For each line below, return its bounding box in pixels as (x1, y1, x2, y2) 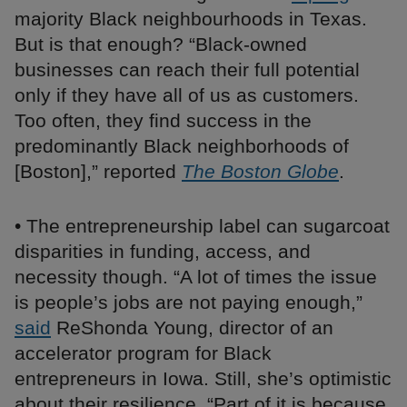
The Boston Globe (182, 161, 339, 183)
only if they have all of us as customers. (15, 84, 359, 106)
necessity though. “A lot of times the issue (15, 266, 377, 288)
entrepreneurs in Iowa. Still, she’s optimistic (15, 368, 392, 390)
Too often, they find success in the (15, 110, 312, 132)
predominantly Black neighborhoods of (15, 135, 349, 157)
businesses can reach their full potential (15, 59, 360, 81)
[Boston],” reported (15, 161, 182, 183)
